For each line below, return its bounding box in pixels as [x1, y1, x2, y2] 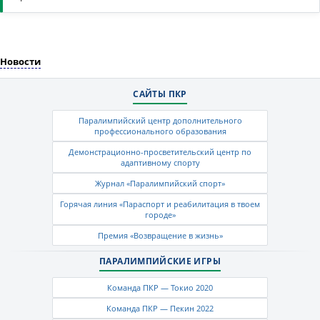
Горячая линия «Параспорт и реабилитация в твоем [60, 199, 260, 210]
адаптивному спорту [120, 157, 200, 169]
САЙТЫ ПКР [133, 88, 187, 101]
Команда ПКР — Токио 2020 [107, 282, 213, 294]
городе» [144, 209, 176, 221]
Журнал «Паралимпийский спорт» [95, 178, 225, 189]
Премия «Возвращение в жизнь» [97, 230, 223, 241]
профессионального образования [94, 126, 226, 137]
